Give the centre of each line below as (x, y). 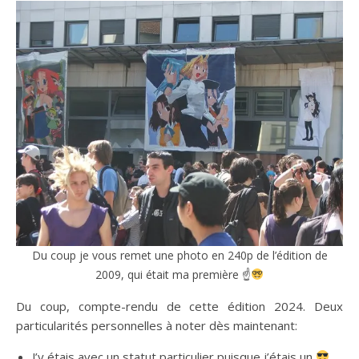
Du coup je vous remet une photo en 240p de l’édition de (179, 255)
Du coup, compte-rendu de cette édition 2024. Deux (179, 306)
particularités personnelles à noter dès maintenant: (157, 325)
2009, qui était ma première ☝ (173, 274)
